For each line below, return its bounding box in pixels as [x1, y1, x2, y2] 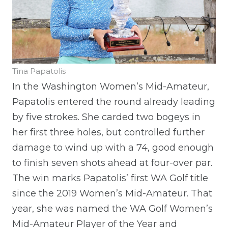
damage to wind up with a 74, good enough [12, 141, 214, 153]
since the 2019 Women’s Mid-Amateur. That [12, 187, 212, 199]
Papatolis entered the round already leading [12, 96, 215, 107]
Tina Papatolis [12, 66, 66, 76]
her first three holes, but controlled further [12, 126, 205, 138]
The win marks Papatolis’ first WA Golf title [12, 172, 208, 184]
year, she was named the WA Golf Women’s [12, 203, 213, 214]
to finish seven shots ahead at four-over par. [12, 157, 212, 168]
